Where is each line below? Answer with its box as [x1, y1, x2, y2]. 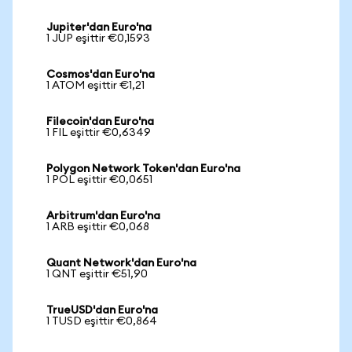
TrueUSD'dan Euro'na [46, 305, 158, 316]
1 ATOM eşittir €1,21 [46, 80, 145, 91]
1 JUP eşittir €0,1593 [46, 33, 150, 44]
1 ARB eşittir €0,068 [46, 222, 149, 233]
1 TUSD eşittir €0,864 [46, 316, 157, 327]
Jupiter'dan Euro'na [46, 22, 152, 33]
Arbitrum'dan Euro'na [46, 211, 160, 222]
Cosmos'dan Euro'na [46, 69, 155, 80]
